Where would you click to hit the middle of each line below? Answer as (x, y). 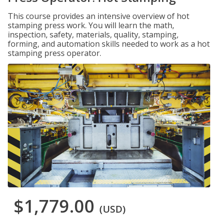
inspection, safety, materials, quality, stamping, (93, 35)
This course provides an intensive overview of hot (99, 16)
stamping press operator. (54, 53)
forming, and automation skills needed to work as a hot (109, 44)
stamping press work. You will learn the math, (91, 25)
